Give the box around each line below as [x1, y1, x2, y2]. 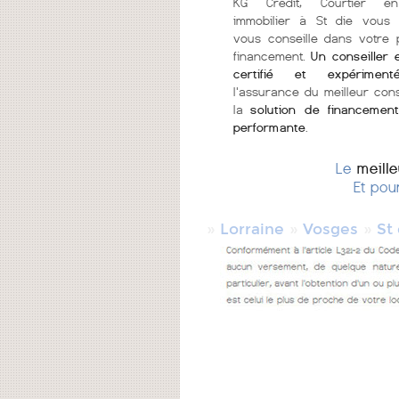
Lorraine [220, 220, 284, 239]
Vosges [303, 220, 358, 239]
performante [233, 120, 305, 134]
